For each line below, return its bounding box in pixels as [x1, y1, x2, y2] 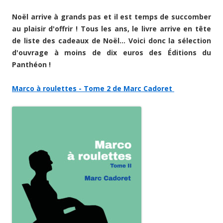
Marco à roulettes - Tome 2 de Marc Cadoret [12, 83, 174, 93]
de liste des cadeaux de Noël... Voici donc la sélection [12, 35, 211, 45]
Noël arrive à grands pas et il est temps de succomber [12, 11, 211, 21]
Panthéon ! [12, 59, 53, 69]
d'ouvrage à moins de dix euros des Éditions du [12, 47, 211, 57]
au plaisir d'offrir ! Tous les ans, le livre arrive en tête [12, 23, 211, 33]
